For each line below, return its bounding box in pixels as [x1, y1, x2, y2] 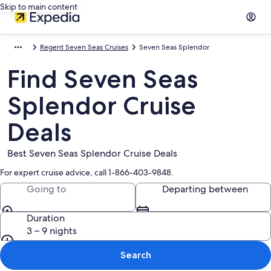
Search [120, 249, 151, 261]
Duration [27, 212, 65, 224]
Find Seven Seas [7, 64, 198, 94]
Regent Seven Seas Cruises [40, 42, 128, 52]
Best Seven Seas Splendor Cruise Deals [7, 147, 177, 160]
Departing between [162, 183, 248, 195]
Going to [27, 183, 67, 195]
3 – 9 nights [27, 224, 77, 237]
